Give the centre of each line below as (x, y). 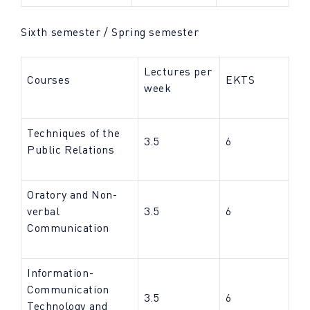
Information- (61, 273)
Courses (49, 80)
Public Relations (71, 149)
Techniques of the (74, 133)
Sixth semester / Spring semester (110, 32)
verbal (44, 211)
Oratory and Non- (72, 194)
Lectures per (178, 71)
